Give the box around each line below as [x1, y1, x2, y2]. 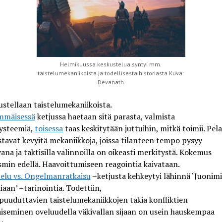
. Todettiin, [62, 182, 102, 193]
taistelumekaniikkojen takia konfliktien [49, 194, 188, 205]
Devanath [98, 78, 124, 86]
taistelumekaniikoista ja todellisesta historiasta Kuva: [38, 69, 184, 77]
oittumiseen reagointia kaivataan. [59, 158, 180, 169]
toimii [182, 122, 203, 134]
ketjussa [35, 111, 66, 122]
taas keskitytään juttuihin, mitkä [62, 122, 182, 134]
